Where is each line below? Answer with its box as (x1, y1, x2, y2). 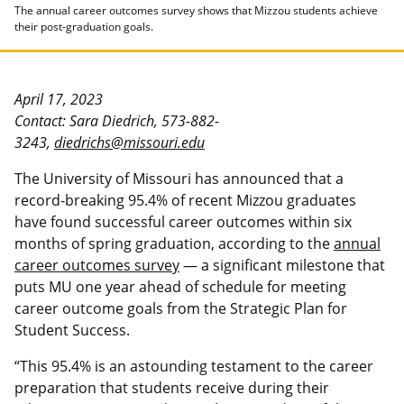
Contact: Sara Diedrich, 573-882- (14, 111, 219, 132)
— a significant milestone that (179, 255, 385, 276)
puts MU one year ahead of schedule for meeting (14, 277, 346, 298)
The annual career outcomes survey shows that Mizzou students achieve (14, 3, 378, 19)
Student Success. (14, 320, 130, 341)
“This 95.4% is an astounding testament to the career (14, 356, 373, 377)
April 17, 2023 (14, 89, 103, 110)
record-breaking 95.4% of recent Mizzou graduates (14, 190, 356, 211)
